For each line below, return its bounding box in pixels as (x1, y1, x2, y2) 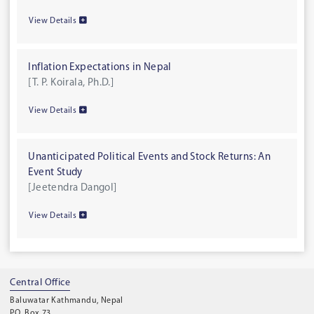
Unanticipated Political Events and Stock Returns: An (28, 151, 271, 163)
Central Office (10, 278, 71, 288)
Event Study (28, 167, 83, 178)
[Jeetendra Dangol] (28, 182, 117, 193)
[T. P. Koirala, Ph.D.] (28, 77, 114, 88)
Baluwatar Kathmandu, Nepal (10, 296, 123, 305)
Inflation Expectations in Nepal (28, 62, 172, 73)
